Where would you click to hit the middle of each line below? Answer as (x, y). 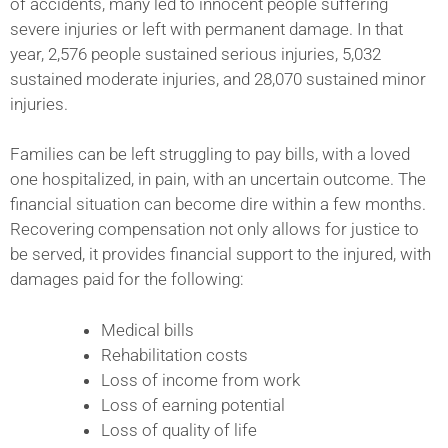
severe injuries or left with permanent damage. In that (206, 28)
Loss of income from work (200, 379)
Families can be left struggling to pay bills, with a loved (210, 154)
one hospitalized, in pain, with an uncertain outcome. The (218, 179)
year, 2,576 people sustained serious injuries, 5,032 (195, 53)
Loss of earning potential (193, 404)
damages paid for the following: (127, 279)
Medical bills (147, 329)
